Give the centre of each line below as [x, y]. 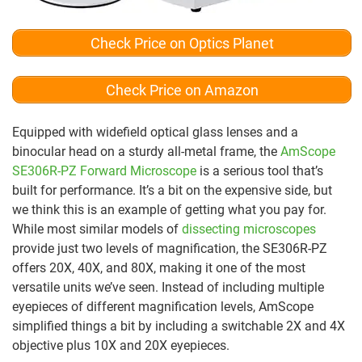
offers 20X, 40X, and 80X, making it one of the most [159, 268]
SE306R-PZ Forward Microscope [104, 171]
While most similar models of [97, 229]
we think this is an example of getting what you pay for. [169, 210]
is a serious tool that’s [260, 171]
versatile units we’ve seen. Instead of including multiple [168, 288]
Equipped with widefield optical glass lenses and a [155, 133]
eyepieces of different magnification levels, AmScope [163, 307]
